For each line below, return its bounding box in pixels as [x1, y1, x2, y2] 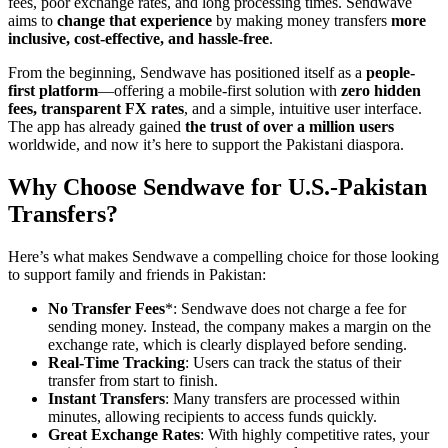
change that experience [57, 11, 212, 29]
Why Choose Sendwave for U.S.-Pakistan [8, 173, 427, 200]
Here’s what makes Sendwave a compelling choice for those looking [8, 247, 439, 265]
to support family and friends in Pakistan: [8, 265, 266, 283]
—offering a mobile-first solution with [98, 81, 341, 99]
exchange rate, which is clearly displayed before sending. [48, 335, 407, 353]
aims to [8, 11, 57, 29]
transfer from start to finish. [48, 371, 218, 389]
